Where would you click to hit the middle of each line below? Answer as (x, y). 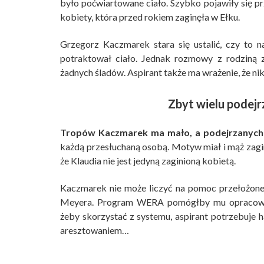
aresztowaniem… (95, 230)
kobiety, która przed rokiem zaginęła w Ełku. (150, 17)
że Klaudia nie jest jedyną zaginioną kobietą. (148, 161)
